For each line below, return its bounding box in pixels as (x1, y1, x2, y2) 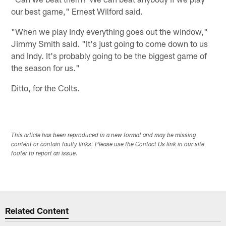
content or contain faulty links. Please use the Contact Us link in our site (11, 141, 205, 148)
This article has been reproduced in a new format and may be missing (11, 132, 197, 139)
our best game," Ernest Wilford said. (11, 6, 143, 16)
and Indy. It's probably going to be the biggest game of (11, 50, 207, 61)
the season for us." (11, 62, 80, 73)
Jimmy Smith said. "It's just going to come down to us (11, 38, 208, 48)
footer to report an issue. (11, 150, 78, 157)
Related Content (5, 205, 69, 216)
